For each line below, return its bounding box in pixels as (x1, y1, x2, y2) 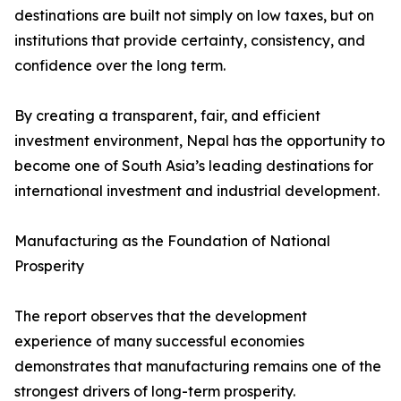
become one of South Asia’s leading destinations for (14, 157, 373, 175)
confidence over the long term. (14, 56, 226, 75)
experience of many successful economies (14, 332, 304, 351)
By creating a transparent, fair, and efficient (14, 107, 320, 125)
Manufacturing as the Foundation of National (14, 232, 330, 251)
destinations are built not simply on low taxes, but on (14, 6, 374, 25)
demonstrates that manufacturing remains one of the (14, 357, 381, 376)
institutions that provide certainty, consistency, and (14, 31, 365, 50)
